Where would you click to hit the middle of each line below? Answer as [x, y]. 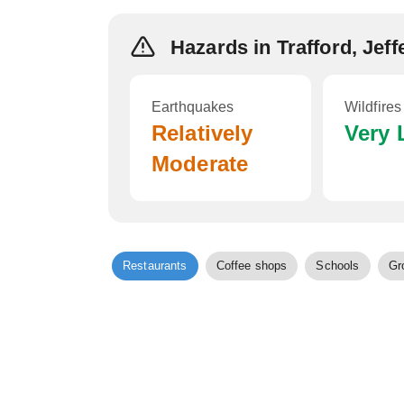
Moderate [200, 164]
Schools [338, 266]
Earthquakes [193, 107]
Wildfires [373, 107]
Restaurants [155, 266]
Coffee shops [252, 266]
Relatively [202, 133]
